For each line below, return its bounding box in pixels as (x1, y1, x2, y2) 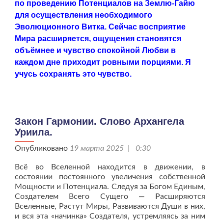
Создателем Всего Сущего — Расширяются (15, 192, 205, 201)
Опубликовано (15, 144, 70, 153)
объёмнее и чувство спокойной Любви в (15, 46, 176, 55)
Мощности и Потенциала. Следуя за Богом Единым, (15, 183, 205, 191)
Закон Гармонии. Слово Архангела (15, 116, 184, 127)
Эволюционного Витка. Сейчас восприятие (15, 23, 186, 31)
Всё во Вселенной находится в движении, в (15, 163, 205, 171)
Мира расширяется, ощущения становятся (15, 34, 181, 43)
